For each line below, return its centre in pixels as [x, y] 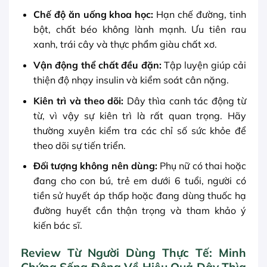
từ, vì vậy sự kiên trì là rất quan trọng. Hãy [139, 115]
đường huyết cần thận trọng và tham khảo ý [139, 211]
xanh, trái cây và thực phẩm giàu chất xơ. [125, 44]
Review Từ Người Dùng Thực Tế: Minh [133, 253]
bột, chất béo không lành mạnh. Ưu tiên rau [139, 30]
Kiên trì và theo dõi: [78, 100]
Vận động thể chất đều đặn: [97, 65]
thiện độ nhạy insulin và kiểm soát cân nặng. [131, 80]
